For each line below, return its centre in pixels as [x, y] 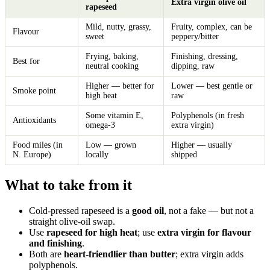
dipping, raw [193, 66]
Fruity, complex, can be [212, 27]
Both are [46, 254]
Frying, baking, [112, 57]
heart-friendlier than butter [120, 254]
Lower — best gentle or [212, 86]
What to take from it [68, 185]
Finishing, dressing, [205, 57]
